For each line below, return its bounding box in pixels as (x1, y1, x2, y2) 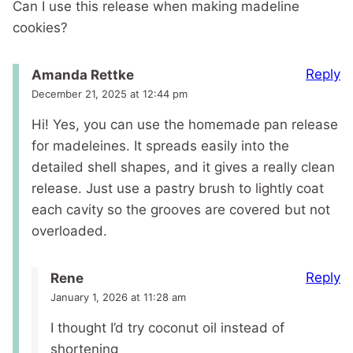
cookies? (13, 20, 68, 36)
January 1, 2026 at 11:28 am (50, 290, 186, 303)
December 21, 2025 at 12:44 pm (32, 87, 188, 100)
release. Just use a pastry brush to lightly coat (32, 180, 324, 196)
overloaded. (32, 222, 107, 239)
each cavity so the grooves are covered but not (32, 201, 330, 217)
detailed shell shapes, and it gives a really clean (32, 158, 335, 175)
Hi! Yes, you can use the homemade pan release (32, 116, 338, 132)
